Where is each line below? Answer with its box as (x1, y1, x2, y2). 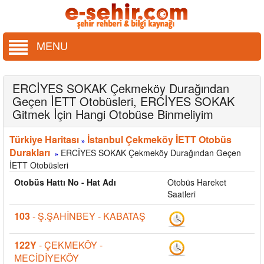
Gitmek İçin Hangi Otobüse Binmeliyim (12, 105, 213, 123)
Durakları (9, 145, 50, 159)
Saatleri (167, 187, 196, 200)
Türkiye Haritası (9, 132, 79, 146)
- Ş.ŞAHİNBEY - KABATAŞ (30, 209, 146, 223)
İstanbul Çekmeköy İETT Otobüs (87, 132, 232, 146)
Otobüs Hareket (167, 176, 226, 188)
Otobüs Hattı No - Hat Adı (14, 176, 116, 188)
